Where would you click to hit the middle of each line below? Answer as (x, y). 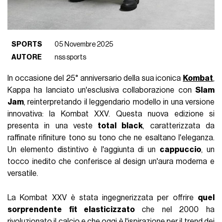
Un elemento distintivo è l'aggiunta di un (84, 149)
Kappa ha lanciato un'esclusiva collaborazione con (101, 90)
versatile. (23, 173)
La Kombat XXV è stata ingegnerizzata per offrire (103, 197)
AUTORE (27, 57)
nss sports (71, 57)
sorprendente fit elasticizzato (75, 209)
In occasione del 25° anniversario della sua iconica (95, 78)
